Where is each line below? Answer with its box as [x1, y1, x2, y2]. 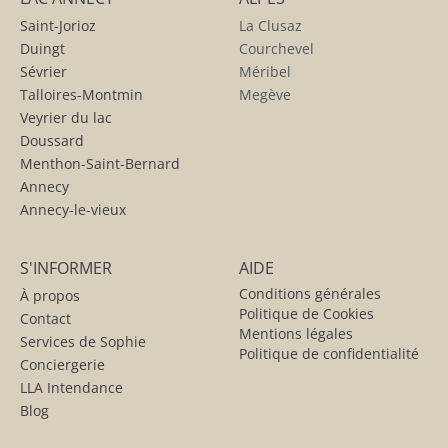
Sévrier [20, 61, 67, 81]
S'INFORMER [20, 256, 112, 279]
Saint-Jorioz [20, 15, 96, 35]
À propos [20, 285, 80, 305]
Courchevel [239, 38, 314, 58]
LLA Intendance [20, 377, 123, 397]
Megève [239, 84, 291, 104]
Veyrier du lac [20, 107, 112, 127]
